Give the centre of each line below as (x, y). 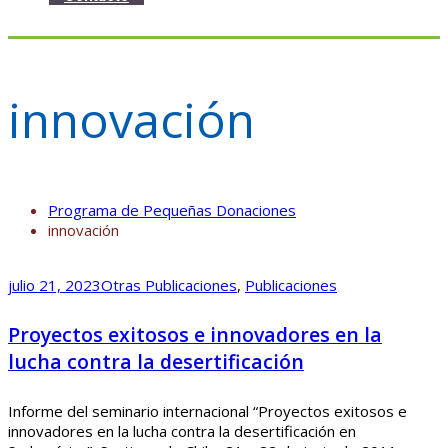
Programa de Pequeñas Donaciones (172, 210)
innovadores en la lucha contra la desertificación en (182, 430)
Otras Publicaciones (169, 285)
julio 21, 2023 (54, 285)
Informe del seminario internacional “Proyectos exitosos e (207, 410)
